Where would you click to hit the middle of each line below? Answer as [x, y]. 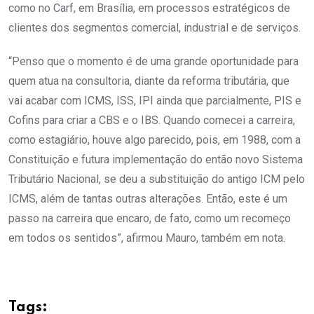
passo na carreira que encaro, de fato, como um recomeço [150, 219]
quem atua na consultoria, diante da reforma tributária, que [149, 81]
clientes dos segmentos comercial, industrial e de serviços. [155, 28]
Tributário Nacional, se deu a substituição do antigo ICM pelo [157, 179]
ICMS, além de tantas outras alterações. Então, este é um [148, 199]
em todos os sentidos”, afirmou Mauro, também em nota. [147, 238]
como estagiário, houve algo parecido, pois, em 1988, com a [155, 140]
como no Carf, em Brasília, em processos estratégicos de [149, 8]
